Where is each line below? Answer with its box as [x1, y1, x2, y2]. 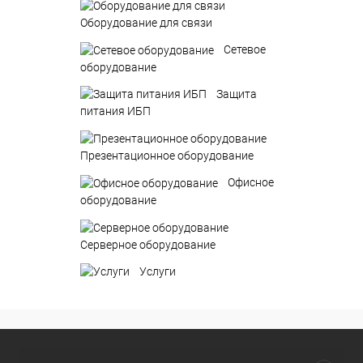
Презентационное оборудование [80, 149, 254, 163]
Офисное [228, 176, 274, 190]
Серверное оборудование [80, 237, 216, 251]
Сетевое [224, 42, 266, 56]
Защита [216, 87, 257, 100]
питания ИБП [80, 105, 151, 118]
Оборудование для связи [80, 15, 212, 29]
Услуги [139, 264, 176, 278]
